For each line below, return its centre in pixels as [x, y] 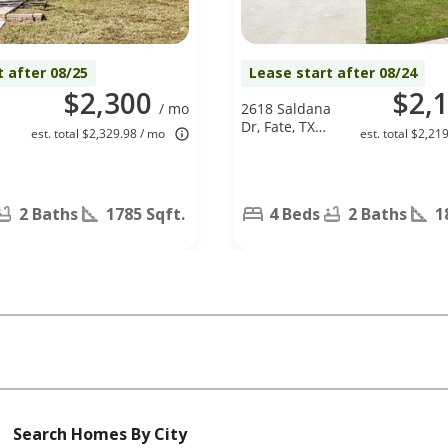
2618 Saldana [286, 108]
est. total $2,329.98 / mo [98, 133]
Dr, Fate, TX [278, 126]
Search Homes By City [100, 433]
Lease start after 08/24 [333, 72]
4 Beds [294, 213]
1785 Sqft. [145, 213]
